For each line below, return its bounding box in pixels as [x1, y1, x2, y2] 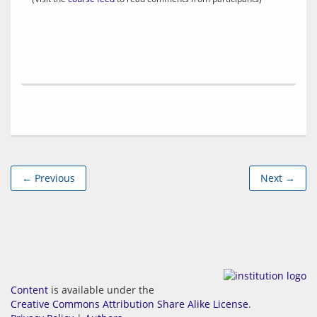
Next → [260, 171, 295, 185]
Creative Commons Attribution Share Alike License [11, 297, 248, 311]
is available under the [48, 283, 154, 296]
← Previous [22, 171, 75, 185]
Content [11, 283, 48, 296]
